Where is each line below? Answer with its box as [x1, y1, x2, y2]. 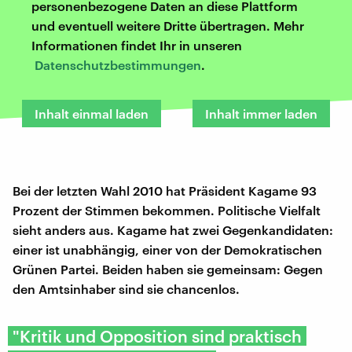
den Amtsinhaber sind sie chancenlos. [13, 280, 240, 296]
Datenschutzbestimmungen [35, 57, 201, 72]
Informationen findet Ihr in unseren [31, 37, 242, 53]
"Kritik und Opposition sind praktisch [13, 325, 302, 346]
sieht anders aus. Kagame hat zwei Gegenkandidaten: [13, 222, 333, 237]
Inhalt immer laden [205, 105, 317, 121]
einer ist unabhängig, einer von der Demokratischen [13, 241, 322, 257]
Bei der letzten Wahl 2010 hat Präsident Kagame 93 [13, 182, 317, 198]
